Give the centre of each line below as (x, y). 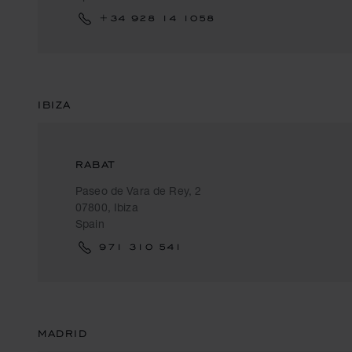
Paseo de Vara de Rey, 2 (139, 191)
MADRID (63, 334)
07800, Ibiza (107, 207)
